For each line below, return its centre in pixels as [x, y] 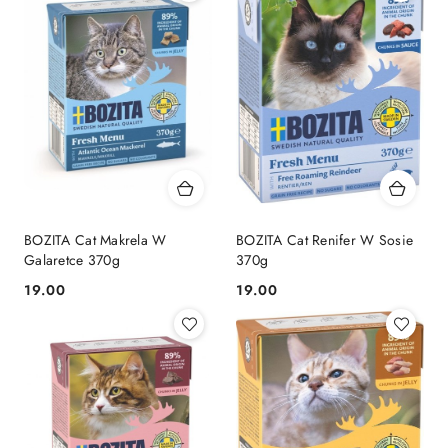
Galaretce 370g [72, 259]
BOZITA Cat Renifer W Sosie [325, 239]
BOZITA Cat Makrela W [95, 239]
